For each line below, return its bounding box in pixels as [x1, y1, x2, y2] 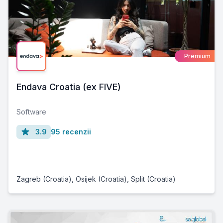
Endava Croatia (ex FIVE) [16, 81, 121, 92]
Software [16, 107, 46, 116]
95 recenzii [51, 127, 91, 136]
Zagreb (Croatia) [16, 174, 72, 183]
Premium [184, 52, 211, 60]
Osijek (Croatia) [76, 174, 127, 183]
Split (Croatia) [131, 174, 176, 183]
